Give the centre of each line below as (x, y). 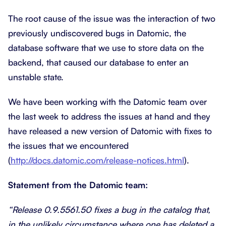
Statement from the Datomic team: (78, 185)
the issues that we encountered (68, 145)
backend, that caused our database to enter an (98, 62)
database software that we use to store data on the (106, 47)
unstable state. (36, 77)
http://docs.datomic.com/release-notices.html (97, 160)
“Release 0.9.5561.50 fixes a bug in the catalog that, (109, 209)
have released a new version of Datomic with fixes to (110, 131)
